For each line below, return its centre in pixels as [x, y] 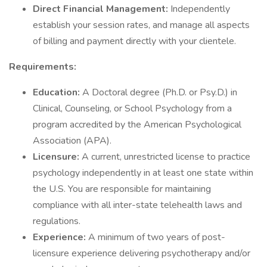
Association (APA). [72, 141]
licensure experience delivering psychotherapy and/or [142, 253]
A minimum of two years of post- [157, 237]
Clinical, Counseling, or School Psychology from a [132, 108]
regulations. [57, 221]
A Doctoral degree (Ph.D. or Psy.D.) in [160, 92]
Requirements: [43, 67]
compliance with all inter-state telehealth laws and [137, 205]
